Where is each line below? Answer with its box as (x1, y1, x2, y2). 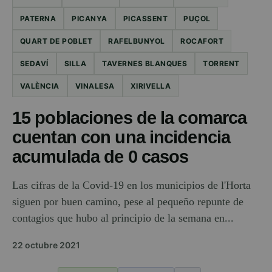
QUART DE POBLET (20, 36, 93, 46)
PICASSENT (123, 14, 168, 23)
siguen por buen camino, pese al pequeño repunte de (12, 195, 243, 208)
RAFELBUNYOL (108, 36, 165, 46)
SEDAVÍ (20, 59, 49, 68)
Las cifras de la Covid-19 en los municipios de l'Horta (12, 179, 251, 191)
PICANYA (72, 14, 107, 23)
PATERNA (20, 14, 56, 23)
